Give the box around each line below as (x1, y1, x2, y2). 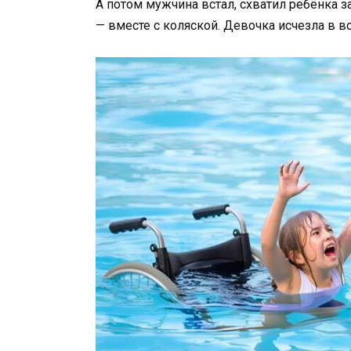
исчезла (278, 18, 327, 34)
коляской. (163, 18, 223, 34)
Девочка (223, 18, 278, 34)
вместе (108, 18, 154, 34)
